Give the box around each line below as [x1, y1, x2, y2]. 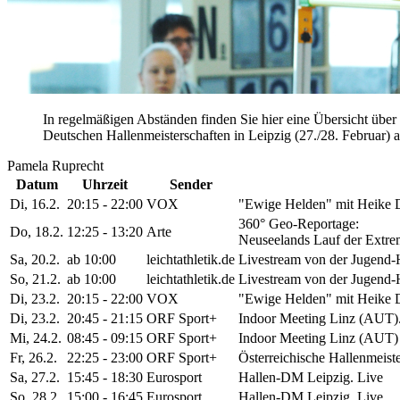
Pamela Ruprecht [7, 157, 104, 173]
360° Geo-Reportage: [238, 215, 359, 231]
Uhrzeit [82, 176, 128, 192]
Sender [169, 176, 212, 192]
